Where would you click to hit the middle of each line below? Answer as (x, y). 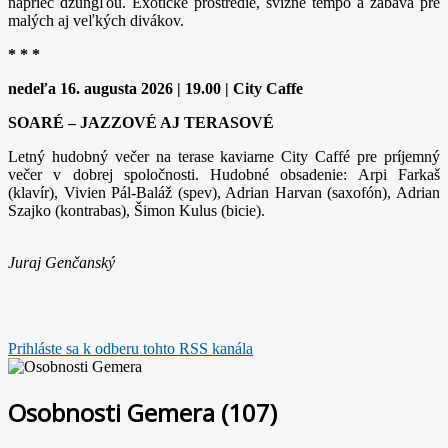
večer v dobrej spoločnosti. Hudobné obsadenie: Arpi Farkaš (224, 174)
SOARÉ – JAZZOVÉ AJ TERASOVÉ (141, 122)
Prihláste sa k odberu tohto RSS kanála (130, 348)
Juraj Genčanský (61, 262)
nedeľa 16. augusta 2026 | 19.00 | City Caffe (155, 88)
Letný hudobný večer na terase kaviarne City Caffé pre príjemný (224, 156)
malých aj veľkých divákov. (96, 20)
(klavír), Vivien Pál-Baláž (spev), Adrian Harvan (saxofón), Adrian (224, 192)
